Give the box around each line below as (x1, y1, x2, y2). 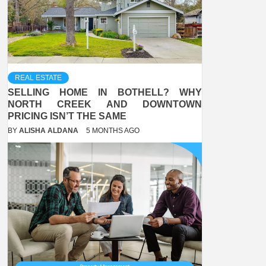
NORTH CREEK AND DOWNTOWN (8, 99, 202, 110)
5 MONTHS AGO (86, 126, 140, 135)
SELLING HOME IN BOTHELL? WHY (8, 87, 202, 98)
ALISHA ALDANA (19, 126, 80, 135)
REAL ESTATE (15, 74, 62, 83)
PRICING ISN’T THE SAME (8, 111, 126, 122)
